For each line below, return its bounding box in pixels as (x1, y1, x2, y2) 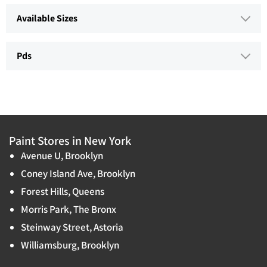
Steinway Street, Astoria (21, 221, 123, 234)
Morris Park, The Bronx (21, 203, 116, 216)
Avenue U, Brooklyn (21, 149, 103, 163)
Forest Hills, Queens (21, 185, 104, 198)
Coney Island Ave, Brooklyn (21, 167, 135, 181)
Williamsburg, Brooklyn (21, 238, 119, 252)
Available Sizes (17, 12, 77, 25)
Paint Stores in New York (9, 133, 131, 149)
